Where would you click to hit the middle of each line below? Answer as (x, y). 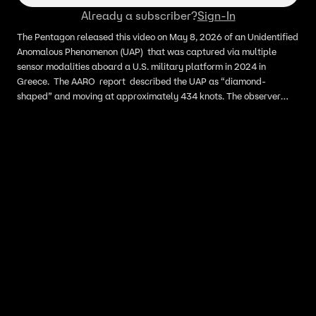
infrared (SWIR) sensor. (64, 126)
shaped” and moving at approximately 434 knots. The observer (149, 96)
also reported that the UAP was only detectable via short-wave (149, 111)
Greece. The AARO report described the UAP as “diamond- (141, 81)
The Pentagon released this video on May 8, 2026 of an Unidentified (158, 37)
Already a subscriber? (139, 16)
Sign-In (216, 16)
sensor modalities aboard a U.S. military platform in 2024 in (141, 67)
